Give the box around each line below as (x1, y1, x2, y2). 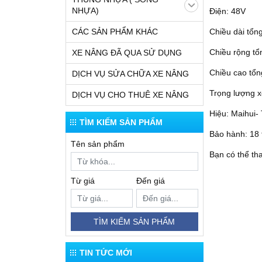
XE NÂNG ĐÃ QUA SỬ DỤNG (72, 48, 182, 57)
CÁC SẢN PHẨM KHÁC (72, 27, 158, 36)
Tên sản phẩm (71, 139, 125, 149)
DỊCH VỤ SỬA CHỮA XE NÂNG (72, 69, 189, 78)
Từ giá (71, 176, 95, 185)
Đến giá (136, 176, 165, 185)
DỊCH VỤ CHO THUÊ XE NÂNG (72, 90, 189, 99)
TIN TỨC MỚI (80, 248, 132, 257)
